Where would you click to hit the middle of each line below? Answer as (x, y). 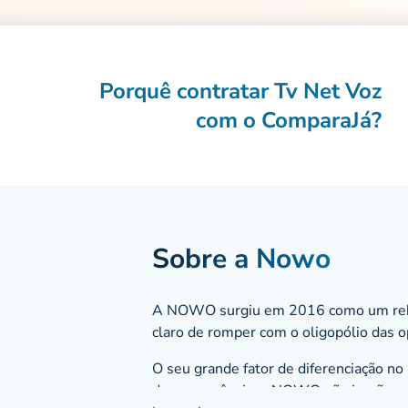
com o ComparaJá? (289, 121)
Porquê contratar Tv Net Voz (241, 92)
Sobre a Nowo (242, 260)
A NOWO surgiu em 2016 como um (273, 311)
